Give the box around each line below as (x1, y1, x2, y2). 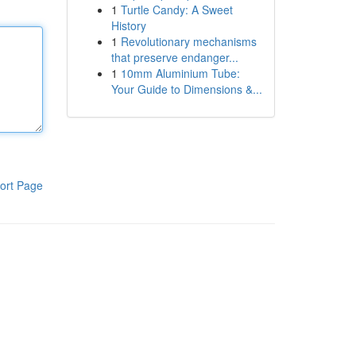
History (110, 17, 146, 33)
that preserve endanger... (110, 49, 238, 65)
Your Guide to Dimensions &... (110, 81, 262, 97)
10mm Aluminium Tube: (120, 65, 240, 81)
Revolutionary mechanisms (120, 33, 257, 49)
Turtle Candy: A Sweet (120, 2, 233, 17)
